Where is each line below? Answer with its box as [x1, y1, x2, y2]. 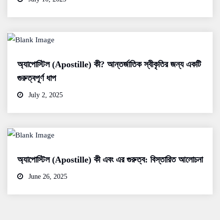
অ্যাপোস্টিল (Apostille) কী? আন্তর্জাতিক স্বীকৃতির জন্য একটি [17, 59, 201, 69]
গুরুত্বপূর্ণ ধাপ [17, 73, 56, 83]
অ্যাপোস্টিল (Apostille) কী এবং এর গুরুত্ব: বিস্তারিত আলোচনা [17, 155, 203, 165]
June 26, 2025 [27, 173, 67, 181]
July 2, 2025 [27, 91, 63, 99]
